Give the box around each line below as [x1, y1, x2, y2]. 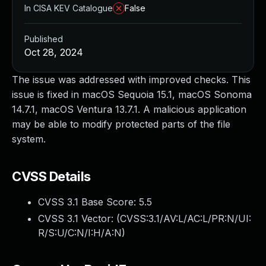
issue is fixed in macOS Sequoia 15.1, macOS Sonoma [12, 88, 252, 100]
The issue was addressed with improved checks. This [12, 74, 251, 85]
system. [12, 133, 46, 145]
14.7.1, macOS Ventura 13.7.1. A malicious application [12, 103, 246, 115]
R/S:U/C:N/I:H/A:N [38, 227, 122, 239]
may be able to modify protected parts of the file [12, 118, 230, 130]
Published [24, 34, 63, 44]
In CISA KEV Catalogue [24, 3, 113, 13]
